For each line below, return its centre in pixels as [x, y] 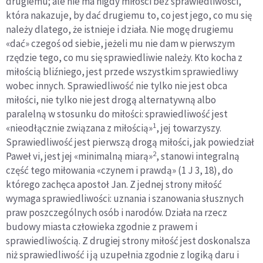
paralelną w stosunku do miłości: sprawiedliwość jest [117, 114]
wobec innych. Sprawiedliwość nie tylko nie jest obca [117, 86]
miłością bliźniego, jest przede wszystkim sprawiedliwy [122, 72]
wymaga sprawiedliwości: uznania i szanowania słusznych [125, 199]
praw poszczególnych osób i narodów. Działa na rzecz [117, 213]
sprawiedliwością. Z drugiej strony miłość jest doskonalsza [128, 241]
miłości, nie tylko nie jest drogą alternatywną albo [111, 100]
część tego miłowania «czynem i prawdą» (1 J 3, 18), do [119, 171]
